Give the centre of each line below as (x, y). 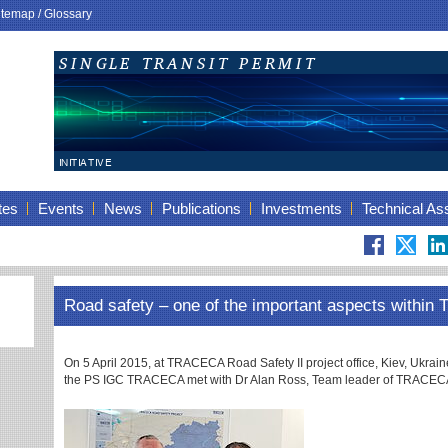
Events (61, 208)
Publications (201, 208)
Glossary (68, 14)
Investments (301, 208)
